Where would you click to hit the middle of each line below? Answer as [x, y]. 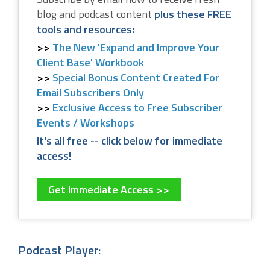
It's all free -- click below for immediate [130, 141]
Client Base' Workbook [90, 62]
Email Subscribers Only [90, 93]
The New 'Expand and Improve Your [136, 47]
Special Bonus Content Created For [136, 77]
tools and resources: [86, 29]
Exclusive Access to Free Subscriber [137, 108]
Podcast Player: [59, 250]
